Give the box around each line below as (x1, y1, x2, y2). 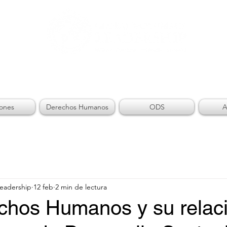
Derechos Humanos (46, 102, 108, 111)
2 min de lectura (55, 182, 107, 192)
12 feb (33, 182, 53, 192)
